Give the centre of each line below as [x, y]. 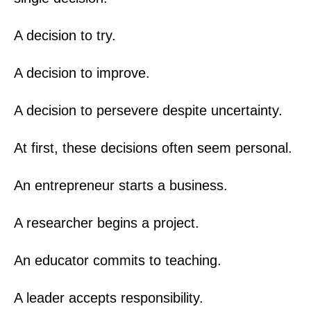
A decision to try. [65, 35]
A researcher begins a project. [107, 222]
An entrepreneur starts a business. [121, 185]
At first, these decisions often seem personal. [153, 148]
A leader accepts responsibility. [109, 297]
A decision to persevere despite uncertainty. [148, 110]
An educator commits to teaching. [118, 260]
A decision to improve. [82, 73]
